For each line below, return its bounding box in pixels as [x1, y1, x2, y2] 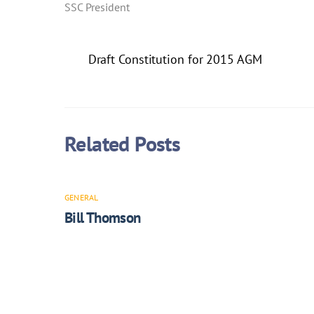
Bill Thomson [64, 207, 141, 227]
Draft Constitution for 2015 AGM [88, 50, 262, 67]
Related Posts [64, 130, 181, 158]
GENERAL [64, 191, 99, 203]
